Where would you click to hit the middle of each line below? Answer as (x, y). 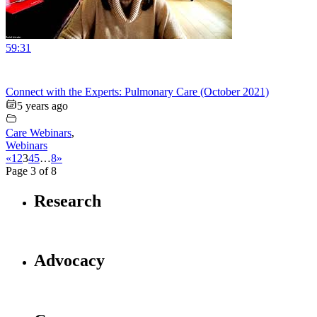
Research (68, 201)
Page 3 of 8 (31, 171)
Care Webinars (39, 132)
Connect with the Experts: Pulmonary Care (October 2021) (137, 91)
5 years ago (42, 105)
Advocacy (69, 261)
